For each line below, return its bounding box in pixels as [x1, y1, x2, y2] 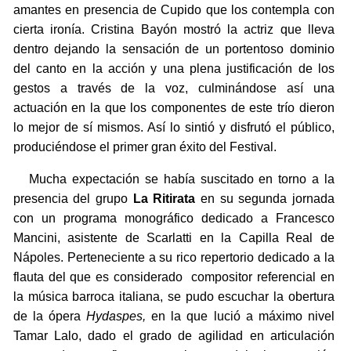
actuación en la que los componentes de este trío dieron [13, 101, 335, 115]
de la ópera [13, 309, 87, 324]
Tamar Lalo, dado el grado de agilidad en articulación [13, 329, 335, 343]
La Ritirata [132, 192, 196, 206]
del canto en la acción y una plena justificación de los [13, 62, 335, 76]
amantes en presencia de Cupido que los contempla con [13, 3, 335, 17]
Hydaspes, [86, 309, 147, 324]
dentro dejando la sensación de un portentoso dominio [13, 42, 335, 56]
